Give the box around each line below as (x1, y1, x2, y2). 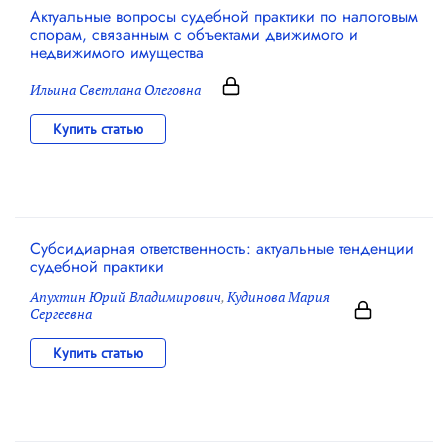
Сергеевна (30, 303, 92, 323)
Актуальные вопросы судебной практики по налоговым (30, 4, 418, 28)
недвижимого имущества (30, 40, 204, 64)
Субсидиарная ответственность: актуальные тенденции (30, 236, 414, 260)
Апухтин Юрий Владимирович (30, 286, 221, 306)
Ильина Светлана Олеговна (30, 79, 201, 99)
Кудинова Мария (227, 286, 330, 306)
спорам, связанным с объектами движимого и (30, 22, 358, 46)
